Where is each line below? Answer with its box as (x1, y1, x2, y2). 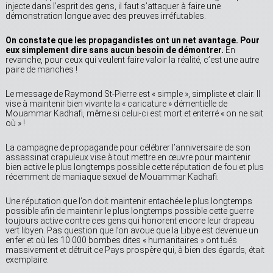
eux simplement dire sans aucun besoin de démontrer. (5, 45, 224, 55)
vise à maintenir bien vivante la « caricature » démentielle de (5, 99, 227, 109)
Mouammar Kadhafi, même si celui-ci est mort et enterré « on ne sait (5, 108, 263, 119)
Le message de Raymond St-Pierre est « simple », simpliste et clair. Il (5, 89, 260, 99)
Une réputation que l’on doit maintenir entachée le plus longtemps (5, 196, 252, 207)
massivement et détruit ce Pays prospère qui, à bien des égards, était (5, 245, 264, 255)
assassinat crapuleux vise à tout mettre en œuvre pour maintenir (5, 152, 250, 163)
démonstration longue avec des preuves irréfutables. (5, 11, 206, 21)
